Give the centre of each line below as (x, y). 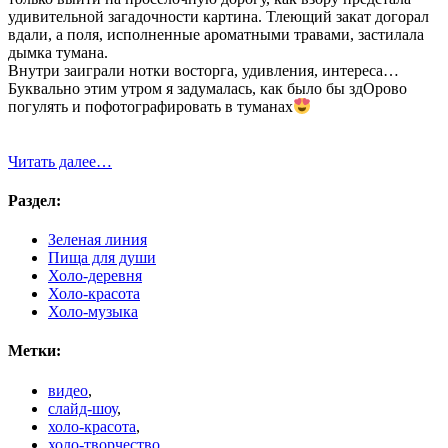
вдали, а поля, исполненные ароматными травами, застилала (216, 35)
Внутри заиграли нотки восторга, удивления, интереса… (203, 71)
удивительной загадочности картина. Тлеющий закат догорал (218, 17)
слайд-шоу (82, 408)
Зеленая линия (97, 240)
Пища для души (102, 258)
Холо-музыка (93, 312)
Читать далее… (60, 161)
